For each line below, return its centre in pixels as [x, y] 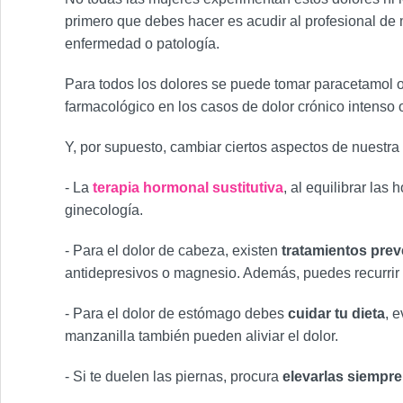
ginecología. [104, 210]
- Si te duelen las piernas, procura [172, 376]
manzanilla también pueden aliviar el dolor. [201, 336]
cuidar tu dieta [336, 313]
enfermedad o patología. [142, 44]
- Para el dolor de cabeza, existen [173, 251]
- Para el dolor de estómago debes [176, 313]
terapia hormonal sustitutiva [188, 188]
